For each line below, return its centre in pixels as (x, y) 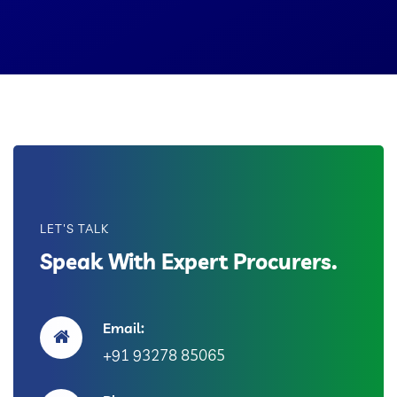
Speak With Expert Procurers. (189, 261)
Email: (124, 328)
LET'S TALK (74, 229)
